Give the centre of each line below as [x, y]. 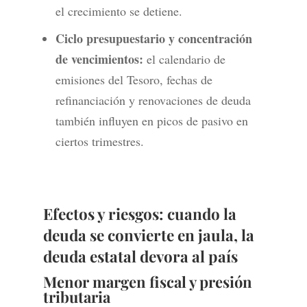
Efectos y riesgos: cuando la [139, 214]
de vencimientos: [99, 59]
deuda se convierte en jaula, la [148, 235]
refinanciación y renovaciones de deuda [153, 100]
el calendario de [184, 59]
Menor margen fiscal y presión [147, 282]
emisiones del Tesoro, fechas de [134, 80]
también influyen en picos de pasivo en [151, 121]
